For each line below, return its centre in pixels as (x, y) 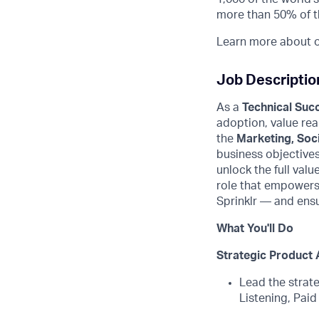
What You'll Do (255, 229)
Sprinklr (237, 202)
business (241, 155)
